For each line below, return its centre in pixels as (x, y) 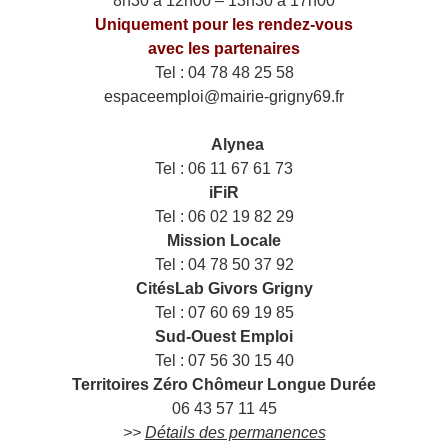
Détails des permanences (235, 432)
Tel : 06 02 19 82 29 (224, 216)
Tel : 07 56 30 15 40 (224, 360)
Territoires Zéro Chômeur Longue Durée (224, 384)
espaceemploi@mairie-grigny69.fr (224, 96)
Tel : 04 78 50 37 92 (224, 264)
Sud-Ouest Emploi (224, 336)
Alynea (237, 144)
